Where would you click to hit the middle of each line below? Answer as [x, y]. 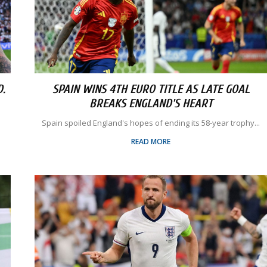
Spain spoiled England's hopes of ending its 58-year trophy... [151, 123]
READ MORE [151, 142]
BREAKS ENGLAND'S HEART [151, 103]
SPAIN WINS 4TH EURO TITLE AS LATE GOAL [151, 89]
